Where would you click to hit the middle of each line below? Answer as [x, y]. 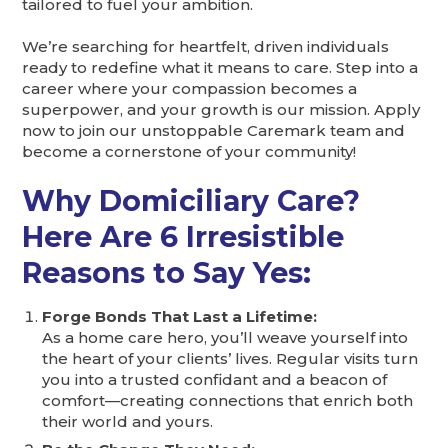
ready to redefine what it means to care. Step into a [220, 68]
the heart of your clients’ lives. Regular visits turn [230, 358]
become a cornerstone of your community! [189, 152]
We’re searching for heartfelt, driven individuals [206, 47]
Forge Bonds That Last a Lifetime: [180, 316]
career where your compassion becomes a [190, 89]
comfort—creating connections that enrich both [228, 400]
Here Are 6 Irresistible [183, 237]
